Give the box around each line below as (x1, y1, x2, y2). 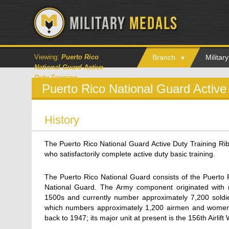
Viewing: (34, 53, 61, 61)
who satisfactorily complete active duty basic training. (44, 150, 215, 158)
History (44, 113, 79, 126)
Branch (152, 53, 175, 61)
